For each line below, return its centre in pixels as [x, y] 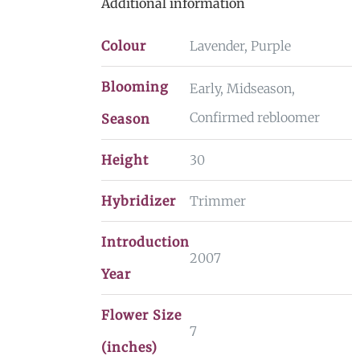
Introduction [145, 242]
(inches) [129, 347]
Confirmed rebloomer [254, 117]
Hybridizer [138, 201]
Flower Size [141, 315]
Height [125, 160]
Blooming [135, 87]
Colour [123, 46]
